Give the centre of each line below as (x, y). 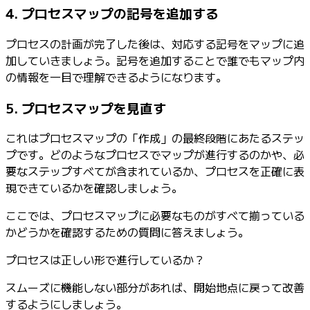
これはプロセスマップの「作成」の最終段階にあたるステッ (155, 138)
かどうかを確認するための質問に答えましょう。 (127, 232)
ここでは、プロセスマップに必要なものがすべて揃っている (155, 216)
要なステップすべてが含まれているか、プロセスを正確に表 (155, 171)
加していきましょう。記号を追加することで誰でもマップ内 (155, 60)
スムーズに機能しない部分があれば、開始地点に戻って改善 (155, 288)
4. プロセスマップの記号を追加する (112, 13)
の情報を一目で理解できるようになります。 (116, 77)
